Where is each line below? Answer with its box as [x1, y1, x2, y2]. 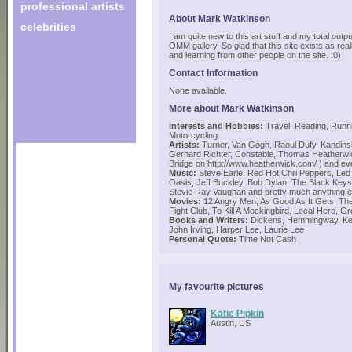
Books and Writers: [169, 215, 248, 225]
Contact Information [169, 68, 258, 78]
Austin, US [211, 317, 251, 328]
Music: [169, 168, 196, 178]
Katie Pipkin [211, 307, 264, 318]
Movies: [169, 196, 201, 206]
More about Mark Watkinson [169, 103, 294, 113]
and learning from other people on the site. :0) [169, 50, 341, 60]
